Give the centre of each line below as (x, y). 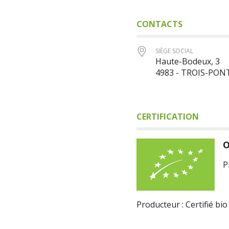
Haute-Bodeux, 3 (187, 61)
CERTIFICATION (167, 117)
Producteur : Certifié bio (182, 205)
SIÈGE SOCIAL (174, 51)
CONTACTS (159, 24)
